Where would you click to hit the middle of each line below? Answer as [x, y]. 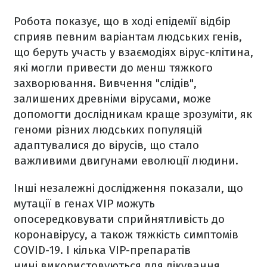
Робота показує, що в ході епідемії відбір [122, 21]
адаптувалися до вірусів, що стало [106, 145]
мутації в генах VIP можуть [84, 203]
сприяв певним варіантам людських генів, [128, 36]
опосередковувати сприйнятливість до [119, 219]
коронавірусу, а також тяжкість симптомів [126, 234]
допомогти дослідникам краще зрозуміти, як [133, 114]
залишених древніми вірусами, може [112, 98]
